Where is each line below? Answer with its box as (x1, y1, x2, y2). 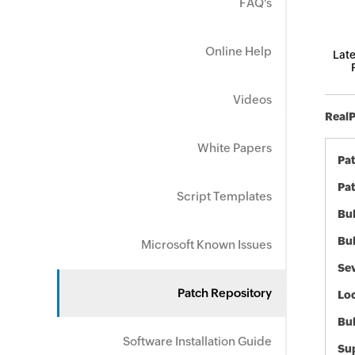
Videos (233, 93, 272, 106)
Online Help (205, 44, 272, 58)
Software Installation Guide (123, 334, 272, 348)
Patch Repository (177, 286, 272, 300)
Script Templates (177, 189, 272, 203)
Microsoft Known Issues (141, 238, 272, 251)
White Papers (197, 141, 272, 155)
